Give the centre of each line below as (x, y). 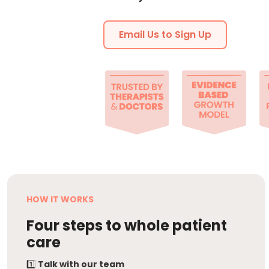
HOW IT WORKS (60, 200)
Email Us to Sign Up (165, 35)
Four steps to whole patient (127, 226)
